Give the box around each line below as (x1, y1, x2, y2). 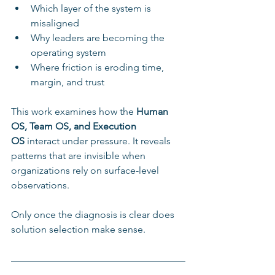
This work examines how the (11, 105, 136, 117)
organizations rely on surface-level (11, 164, 161, 176)
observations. (11, 179, 69, 191)
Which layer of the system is (31, 2, 153, 14)
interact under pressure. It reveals (25, 134, 173, 147)
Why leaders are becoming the (31, 31, 167, 44)
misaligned (31, 17, 79, 29)
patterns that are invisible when (11, 149, 148, 161)
